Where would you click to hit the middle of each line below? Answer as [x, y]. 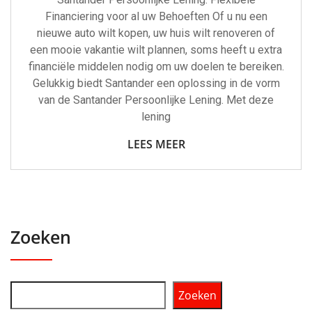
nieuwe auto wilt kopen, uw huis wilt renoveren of [156, 33]
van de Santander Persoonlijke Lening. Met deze [156, 100]
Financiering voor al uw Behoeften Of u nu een [156, 17]
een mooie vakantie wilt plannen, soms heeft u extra [156, 50]
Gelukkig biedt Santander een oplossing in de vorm [156, 84]
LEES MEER [156, 145]
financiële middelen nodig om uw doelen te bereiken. [156, 67]
